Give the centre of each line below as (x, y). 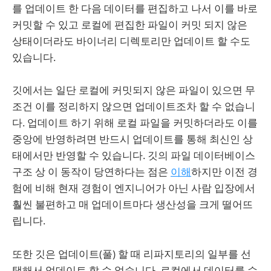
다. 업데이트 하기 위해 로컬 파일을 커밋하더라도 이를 (135, 123)
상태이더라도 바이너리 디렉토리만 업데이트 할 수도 (131, 41)
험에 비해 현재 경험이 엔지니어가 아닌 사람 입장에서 (134, 188)
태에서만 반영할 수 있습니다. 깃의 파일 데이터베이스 (134, 155)
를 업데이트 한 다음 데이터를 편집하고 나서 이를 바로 (135, 8)
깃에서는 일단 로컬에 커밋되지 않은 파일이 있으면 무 (134, 90)
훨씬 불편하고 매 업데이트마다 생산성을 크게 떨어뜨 (132, 204)
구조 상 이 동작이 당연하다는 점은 (91, 172)
